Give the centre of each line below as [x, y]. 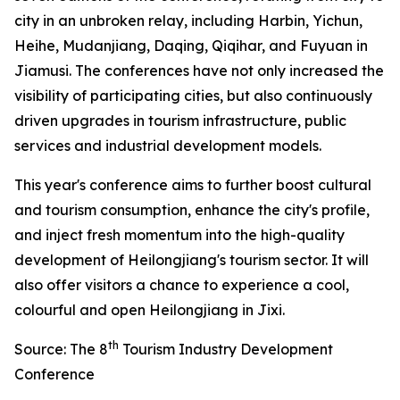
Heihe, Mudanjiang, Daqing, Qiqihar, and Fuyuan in [191, 45]
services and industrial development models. [168, 145]
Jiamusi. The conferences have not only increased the [199, 70]
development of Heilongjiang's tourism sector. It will [192, 259]
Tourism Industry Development [226, 349]
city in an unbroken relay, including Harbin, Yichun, [188, 20]
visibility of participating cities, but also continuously [193, 95]
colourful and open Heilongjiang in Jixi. [150, 309]
